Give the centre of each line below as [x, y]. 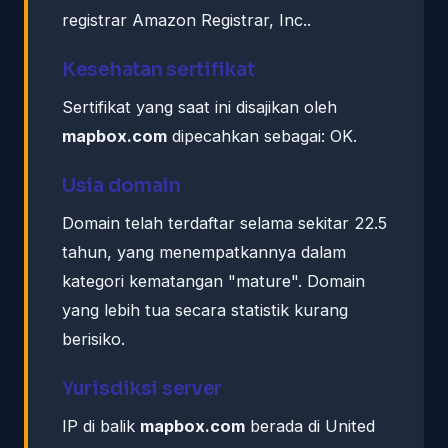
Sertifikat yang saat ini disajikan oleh [199, 106]
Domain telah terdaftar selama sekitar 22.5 [224, 222]
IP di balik [101, 425]
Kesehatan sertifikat [158, 69]
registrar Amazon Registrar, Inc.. [186, 19]
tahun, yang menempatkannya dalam [204, 251]
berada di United [310, 425]
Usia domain [121, 185]
